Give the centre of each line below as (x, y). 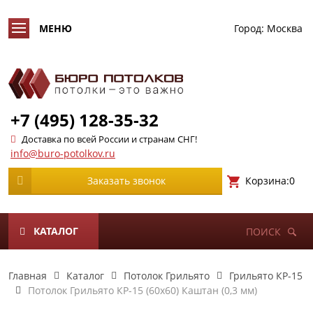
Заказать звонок (127, 181)
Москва (285, 28)
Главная (28, 276)
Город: (249, 28)
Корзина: (267, 180)
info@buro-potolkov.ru (63, 153)
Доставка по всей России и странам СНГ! (109, 139)
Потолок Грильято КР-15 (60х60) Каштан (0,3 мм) (143, 290)
